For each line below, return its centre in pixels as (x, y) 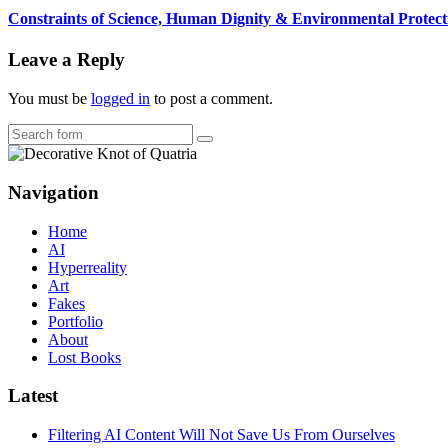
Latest (33, 396)
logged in (120, 99)
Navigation (53, 192)
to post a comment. (211, 99)
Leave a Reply (66, 60)
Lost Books (84, 357)
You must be (49, 99)
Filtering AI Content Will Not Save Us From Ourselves (221, 434)
